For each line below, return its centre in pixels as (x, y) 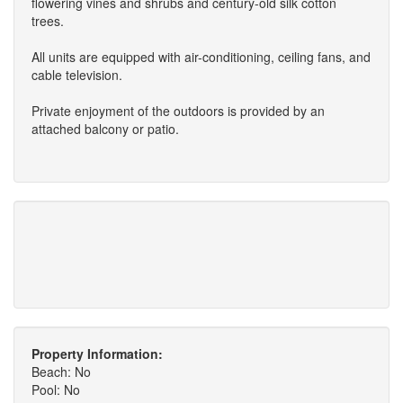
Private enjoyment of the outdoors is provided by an (178, 111)
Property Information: (97, 354)
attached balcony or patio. (105, 129)
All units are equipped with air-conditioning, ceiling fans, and (201, 57)
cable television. (77, 75)
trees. (48, 21)
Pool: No (56, 390)
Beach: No (61, 372)
